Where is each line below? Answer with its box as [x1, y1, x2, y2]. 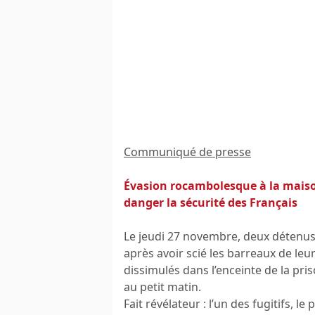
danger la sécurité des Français [124, 194, 297, 210]
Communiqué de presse [124, 143, 251, 160]
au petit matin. [124, 278, 201, 295]
